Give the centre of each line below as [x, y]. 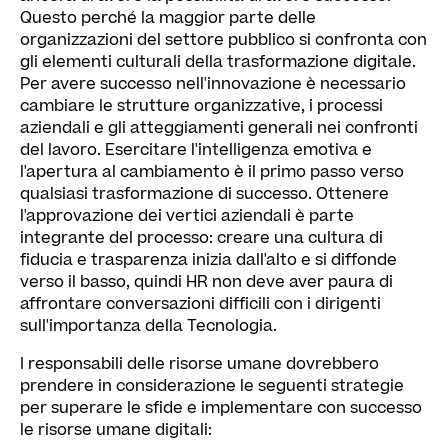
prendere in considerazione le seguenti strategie [212, 385]
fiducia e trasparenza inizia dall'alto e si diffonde [208, 259]
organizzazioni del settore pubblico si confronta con [223, 39]
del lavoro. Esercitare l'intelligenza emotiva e [196, 149]
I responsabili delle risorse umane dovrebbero [199, 363]
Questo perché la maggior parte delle [168, 17]
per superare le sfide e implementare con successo [221, 407]
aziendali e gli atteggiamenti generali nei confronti [219, 127]
